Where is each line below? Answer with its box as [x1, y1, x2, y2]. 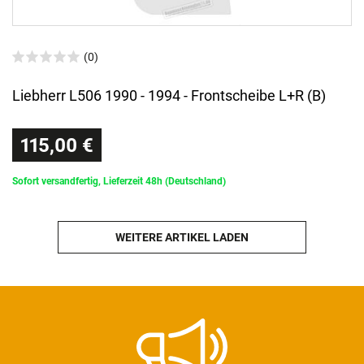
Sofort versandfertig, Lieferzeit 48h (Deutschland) [12, 175, 226, 188]
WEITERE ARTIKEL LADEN [115, 230, 249, 244]
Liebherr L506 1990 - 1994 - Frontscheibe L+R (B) [12, 87, 326, 105]
